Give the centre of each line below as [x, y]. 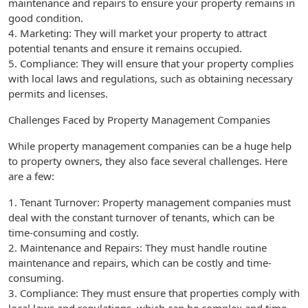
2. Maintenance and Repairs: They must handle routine [137, 247]
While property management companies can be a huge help [150, 146]
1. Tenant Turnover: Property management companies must [150, 202]
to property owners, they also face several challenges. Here [148, 161]
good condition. [46, 18]
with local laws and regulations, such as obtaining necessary [151, 78]
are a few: [31, 176]
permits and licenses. [58, 93]
